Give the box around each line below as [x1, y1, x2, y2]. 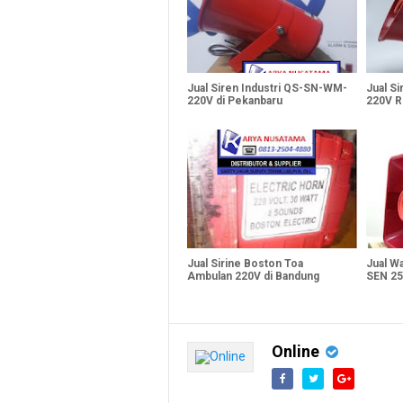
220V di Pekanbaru [187, 94, 282, 107]
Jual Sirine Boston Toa [187, 256, 303, 270]
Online [272, 341, 319, 361]
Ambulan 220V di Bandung [187, 269, 319, 282]
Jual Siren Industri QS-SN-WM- [187, 81, 347, 94]
